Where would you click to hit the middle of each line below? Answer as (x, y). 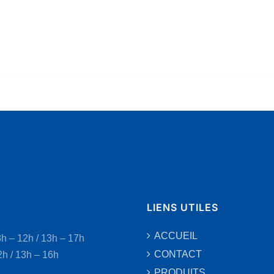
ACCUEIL (176, 236)
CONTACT (178, 254)
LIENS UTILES (183, 207)
